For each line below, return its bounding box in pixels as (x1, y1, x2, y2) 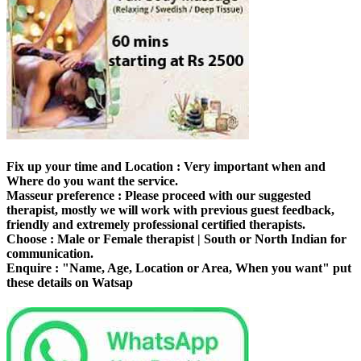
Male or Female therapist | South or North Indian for (54, 231, 346, 246)
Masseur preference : (6, 188, 122, 202)
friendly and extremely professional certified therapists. (6, 217, 305, 231)
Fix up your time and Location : (6, 159, 180, 173)
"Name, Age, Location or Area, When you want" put (59, 260, 351, 275)
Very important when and (180, 159, 326, 173)
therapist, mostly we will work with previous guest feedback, (6, 202, 334, 217)
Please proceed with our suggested (122, 188, 311, 202)
